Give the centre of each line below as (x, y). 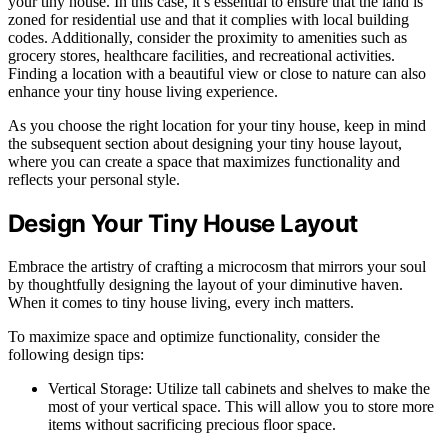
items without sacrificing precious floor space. (192, 425)
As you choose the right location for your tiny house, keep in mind (217, 126)
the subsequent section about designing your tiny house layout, (205, 144)
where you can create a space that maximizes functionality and (204, 162)
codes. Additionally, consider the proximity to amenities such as (207, 38)
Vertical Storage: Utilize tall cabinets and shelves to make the (239, 389)
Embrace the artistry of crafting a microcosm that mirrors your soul (217, 267)
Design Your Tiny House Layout (183, 224)
